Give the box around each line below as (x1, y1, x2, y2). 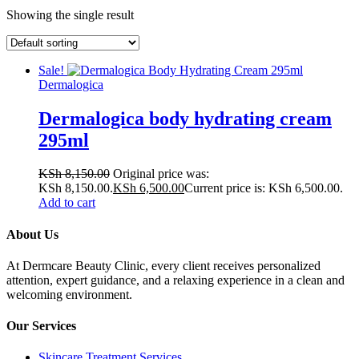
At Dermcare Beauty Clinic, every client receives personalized (6, 258, 321, 272)
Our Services (6, 319, 76, 333)
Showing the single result (6, 7, 134, 22)
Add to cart (38, 196, 95, 210)
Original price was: (113, 167, 209, 181)
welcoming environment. (6, 287, 132, 301)
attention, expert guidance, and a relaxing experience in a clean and (6, 272, 345, 287)
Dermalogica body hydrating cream (38, 107, 332, 129)
